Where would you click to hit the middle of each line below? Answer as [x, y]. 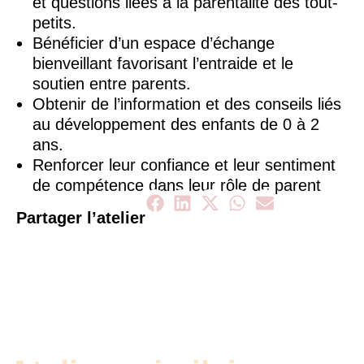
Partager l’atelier [81, 218]
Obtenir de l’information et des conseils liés [187, 104]
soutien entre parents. [112, 84]
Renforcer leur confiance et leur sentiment [184, 165]
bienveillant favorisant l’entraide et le [163, 63]
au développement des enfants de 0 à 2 [176, 124]
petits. [54, 23]
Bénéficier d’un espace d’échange [154, 43]
